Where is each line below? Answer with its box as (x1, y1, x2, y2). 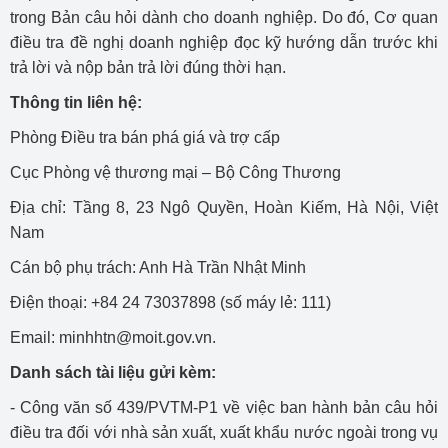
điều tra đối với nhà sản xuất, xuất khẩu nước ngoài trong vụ (10, 424, 438, 441)
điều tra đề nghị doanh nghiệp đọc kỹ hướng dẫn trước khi (10, 34, 438, 51)
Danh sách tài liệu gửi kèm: (10, 364, 216, 381)
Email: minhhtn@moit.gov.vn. (10, 329, 216, 346)
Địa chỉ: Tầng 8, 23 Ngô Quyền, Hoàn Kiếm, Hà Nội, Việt (10, 199, 438, 216)
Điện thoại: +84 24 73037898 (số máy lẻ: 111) (10, 294, 331, 311)
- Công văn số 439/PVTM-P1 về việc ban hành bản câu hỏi (10, 399, 438, 416)
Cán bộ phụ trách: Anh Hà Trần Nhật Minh (10, 259, 306, 276)
